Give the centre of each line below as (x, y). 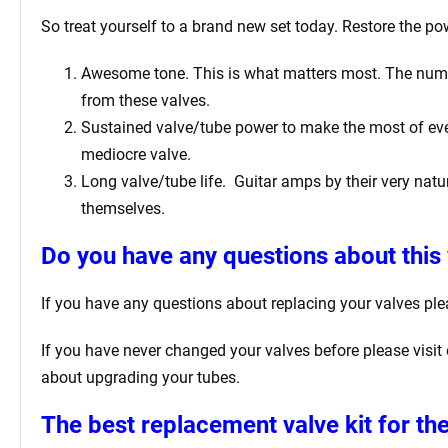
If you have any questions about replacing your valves (230, 303)
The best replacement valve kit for (225, 424)
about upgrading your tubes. (140, 377)
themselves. (123, 208)
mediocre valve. (136, 154)
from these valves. (145, 100)
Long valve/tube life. (153, 181)
